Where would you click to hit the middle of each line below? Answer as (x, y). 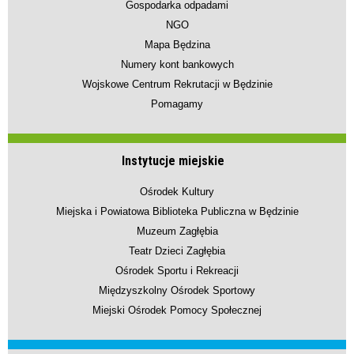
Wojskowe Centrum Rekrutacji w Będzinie (177, 85)
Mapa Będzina (177, 45)
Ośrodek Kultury (177, 192)
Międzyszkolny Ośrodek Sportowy (177, 291)
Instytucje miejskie (173, 161)
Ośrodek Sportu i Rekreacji (177, 271)
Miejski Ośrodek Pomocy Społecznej (177, 311)
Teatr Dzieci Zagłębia (177, 251)
